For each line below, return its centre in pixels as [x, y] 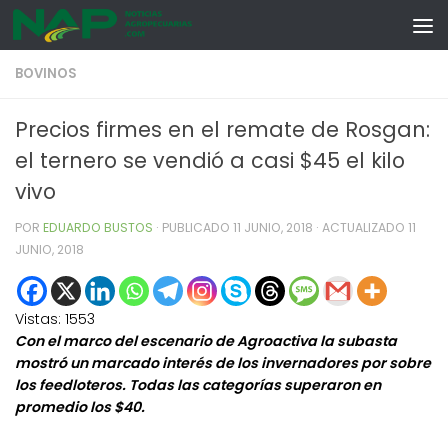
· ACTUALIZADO [360, 227]
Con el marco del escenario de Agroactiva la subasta [206, 341]
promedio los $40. [80, 407]
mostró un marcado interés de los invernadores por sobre [223, 363]
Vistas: [38, 319]
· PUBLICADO [194, 227]
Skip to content [87, 30]
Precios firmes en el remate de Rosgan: [222, 129]
